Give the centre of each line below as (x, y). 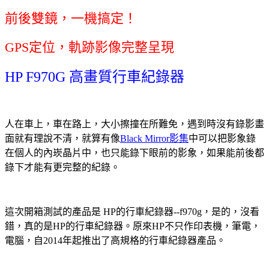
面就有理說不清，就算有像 (62, 138)
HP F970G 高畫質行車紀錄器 (95, 77)
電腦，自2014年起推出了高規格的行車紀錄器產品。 (115, 240)
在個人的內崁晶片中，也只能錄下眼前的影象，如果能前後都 (134, 153)
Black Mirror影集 (154, 138)
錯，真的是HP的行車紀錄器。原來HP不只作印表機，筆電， (133, 226)
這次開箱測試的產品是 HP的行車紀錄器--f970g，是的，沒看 (132, 211)
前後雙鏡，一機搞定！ (71, 18)
